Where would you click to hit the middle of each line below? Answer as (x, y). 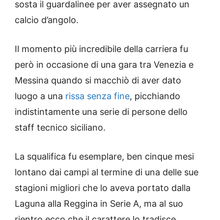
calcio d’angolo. (47, 20)
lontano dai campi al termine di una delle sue (107, 172)
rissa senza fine (97, 96)
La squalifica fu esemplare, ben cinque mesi (104, 157)
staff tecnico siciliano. (60, 128)
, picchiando (155, 96)
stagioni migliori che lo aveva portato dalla (103, 188)
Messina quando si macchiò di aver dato (98, 81)
